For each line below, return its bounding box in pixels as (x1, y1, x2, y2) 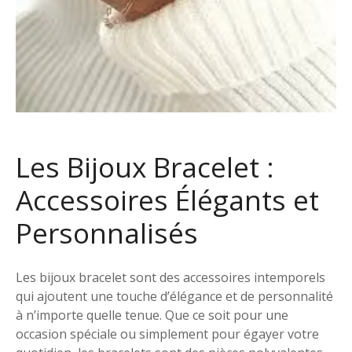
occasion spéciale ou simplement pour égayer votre (16, 324, 319, 343)
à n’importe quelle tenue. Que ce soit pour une (16, 306, 288, 324)
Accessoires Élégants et (16, 180, 319, 218)
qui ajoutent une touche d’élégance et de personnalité (16, 287, 333, 305)
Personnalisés (16, 213, 198, 251)
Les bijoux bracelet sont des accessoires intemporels (16, 268, 325, 286)
